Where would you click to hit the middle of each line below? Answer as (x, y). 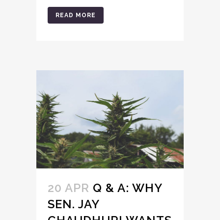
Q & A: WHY (127, 188)
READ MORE (76, 15)
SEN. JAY (73, 204)
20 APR (69, 188)
